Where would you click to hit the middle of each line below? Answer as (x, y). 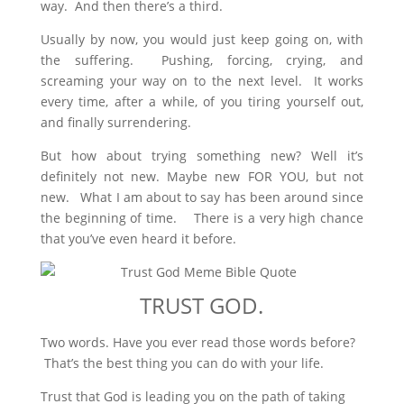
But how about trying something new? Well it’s (202, 156)
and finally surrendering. (115, 123)
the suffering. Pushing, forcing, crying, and (202, 60)
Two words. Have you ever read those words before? (197, 343)
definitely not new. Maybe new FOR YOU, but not (202, 177)
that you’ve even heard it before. (138, 239)
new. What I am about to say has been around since (202, 197)
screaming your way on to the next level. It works (202, 81)
